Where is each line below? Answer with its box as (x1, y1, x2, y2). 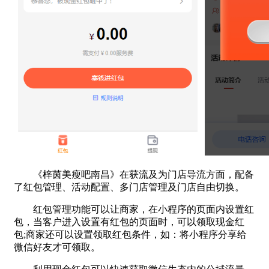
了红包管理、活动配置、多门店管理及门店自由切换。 (14, 181, 244, 192)
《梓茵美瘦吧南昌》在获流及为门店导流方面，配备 (14, 169, 254, 180)
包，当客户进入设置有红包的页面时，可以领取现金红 (14, 216, 244, 227)
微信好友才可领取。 (14, 241, 100, 252)
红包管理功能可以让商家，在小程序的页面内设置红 (14, 204, 254, 214)
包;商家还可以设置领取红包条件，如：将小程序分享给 (14, 229, 247, 240)
